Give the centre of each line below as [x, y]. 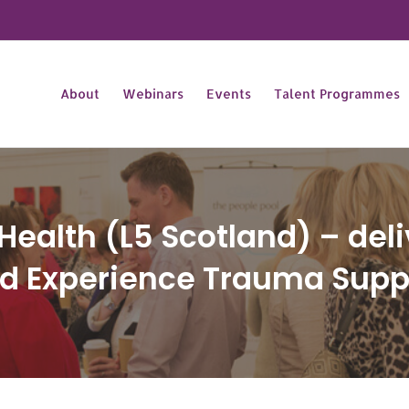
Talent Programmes [337, 94]
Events [229, 94]
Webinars [153, 94]
